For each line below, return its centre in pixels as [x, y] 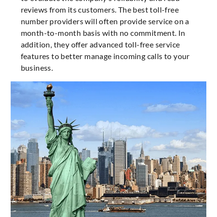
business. [37, 68]
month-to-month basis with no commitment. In [103, 33]
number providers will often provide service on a [105, 21]
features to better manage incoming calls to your [105, 56]
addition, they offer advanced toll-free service [100, 45]
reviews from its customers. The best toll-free [100, 10]
